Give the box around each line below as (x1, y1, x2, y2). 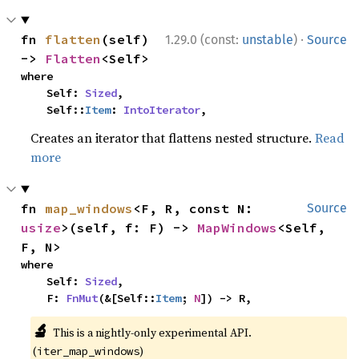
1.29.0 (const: (165, 31, 242, 47)
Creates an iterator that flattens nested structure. (30, 128, 316, 147)
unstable (242, 31, 293, 47)
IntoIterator (123, 102, 201, 117)
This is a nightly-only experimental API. (52, 324, 252, 341)
